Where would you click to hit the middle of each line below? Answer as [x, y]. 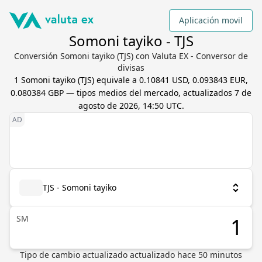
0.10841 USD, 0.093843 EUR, [194, 80]
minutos [225, 255]
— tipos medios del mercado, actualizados [149, 93]
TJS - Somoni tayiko [80, 187]
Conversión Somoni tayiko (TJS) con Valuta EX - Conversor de [131, 56]
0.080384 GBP [37, 93]
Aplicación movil [211, 20]
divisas [131, 68]
